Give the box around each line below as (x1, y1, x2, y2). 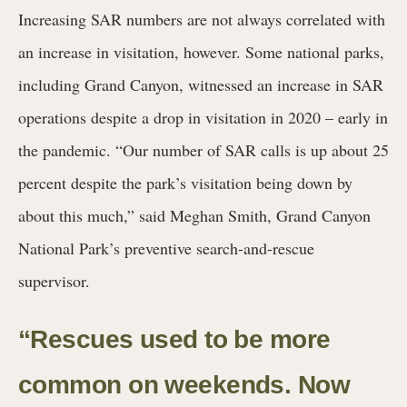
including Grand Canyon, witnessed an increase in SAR (18, 73, 383, 95)
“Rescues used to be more (18, 324, 331, 353)
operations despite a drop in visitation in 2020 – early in (18, 105, 388, 128)
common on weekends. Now (18, 370, 351, 399)
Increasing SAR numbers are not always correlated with (18, 7, 385, 30)
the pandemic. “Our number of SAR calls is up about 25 (18, 138, 389, 161)
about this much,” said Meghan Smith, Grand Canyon (18, 203, 371, 226)
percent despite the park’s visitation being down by (18, 171, 352, 194)
